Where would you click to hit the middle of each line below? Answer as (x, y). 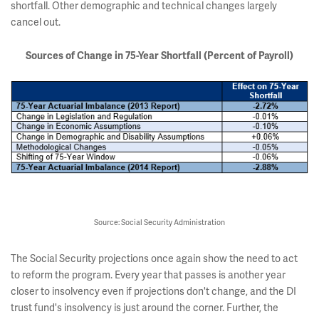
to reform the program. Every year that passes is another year (148, 275)
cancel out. (36, 22)
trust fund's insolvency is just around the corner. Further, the (145, 308)
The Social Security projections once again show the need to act (154, 259)
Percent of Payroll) (250, 56)
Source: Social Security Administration (159, 223)
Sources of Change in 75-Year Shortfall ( (116, 56)
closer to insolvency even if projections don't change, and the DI (153, 292)
